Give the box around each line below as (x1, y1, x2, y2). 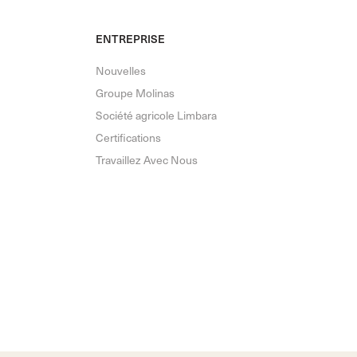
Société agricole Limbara (96, 108, 217, 123)
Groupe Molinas (96, 85, 175, 100)
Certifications (96, 130, 161, 145)
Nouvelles (96, 63, 146, 78)
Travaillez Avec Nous (96, 152, 198, 167)
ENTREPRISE (96, 31, 165, 46)
